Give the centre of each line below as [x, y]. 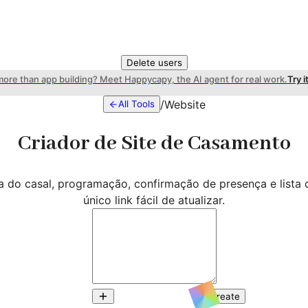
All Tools [136, 104]
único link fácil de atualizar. [154, 200]
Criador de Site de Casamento [154, 144]
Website [185, 104]
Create [224, 296]
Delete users [154, 63]
